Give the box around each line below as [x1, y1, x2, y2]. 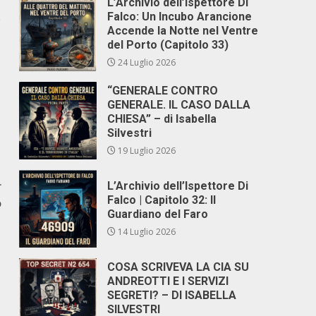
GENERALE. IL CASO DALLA [107, 98, 251, 111]
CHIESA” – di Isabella [107, 112, 217, 126]
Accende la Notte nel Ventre [107, 24, 259, 37]
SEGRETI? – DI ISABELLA [107, 288, 237, 302]
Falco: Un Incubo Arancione [107, 10, 253, 23]
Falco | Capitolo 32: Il [107, 193, 217, 207]
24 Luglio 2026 [116, 56, 176, 68]
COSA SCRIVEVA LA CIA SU [107, 260, 250, 274]
